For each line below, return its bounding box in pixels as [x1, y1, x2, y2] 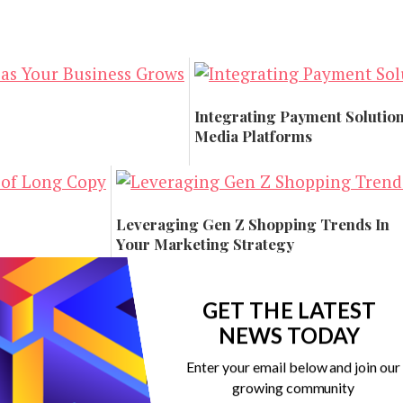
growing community [231, 379, 355, 397]
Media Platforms [194, 125, 312, 146]
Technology [194, 162, 275, 184]
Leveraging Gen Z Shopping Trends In [116, 213, 390, 234]
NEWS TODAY [219, 321, 360, 348]
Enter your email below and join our [186, 357, 401, 375]
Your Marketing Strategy [116, 233, 294, 254]
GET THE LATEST [202, 296, 376, 323]
